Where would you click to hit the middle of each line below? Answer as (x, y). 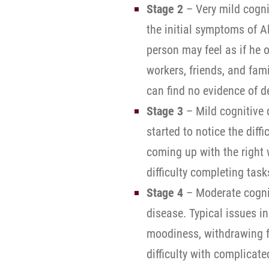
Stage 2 (165, 9)
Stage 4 (165, 193)
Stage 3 (165, 111)
